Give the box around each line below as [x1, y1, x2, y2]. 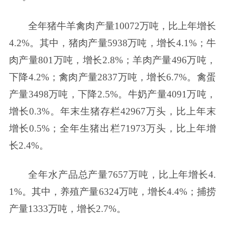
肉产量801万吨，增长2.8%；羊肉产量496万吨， [9, 55, 216, 66]
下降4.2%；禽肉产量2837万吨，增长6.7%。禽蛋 [9, 72, 216, 83]
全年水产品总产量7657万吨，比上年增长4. [28, 169, 216, 180]
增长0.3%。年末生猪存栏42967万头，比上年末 [9, 106, 216, 117]
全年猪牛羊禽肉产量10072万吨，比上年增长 [28, 21, 216, 32]
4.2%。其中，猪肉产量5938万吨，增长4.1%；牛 [9, 38, 216, 49]
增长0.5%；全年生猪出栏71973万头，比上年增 [9, 123, 216, 134]
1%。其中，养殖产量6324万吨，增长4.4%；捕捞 [9, 186, 216, 197]
